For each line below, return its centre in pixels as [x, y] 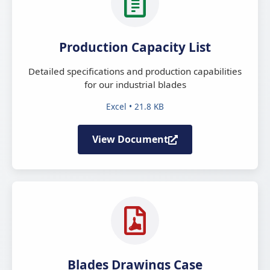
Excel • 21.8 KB [135, 106]
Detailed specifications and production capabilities [135, 71]
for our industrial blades [135, 84]
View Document [130, 139]
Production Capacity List [135, 47]
